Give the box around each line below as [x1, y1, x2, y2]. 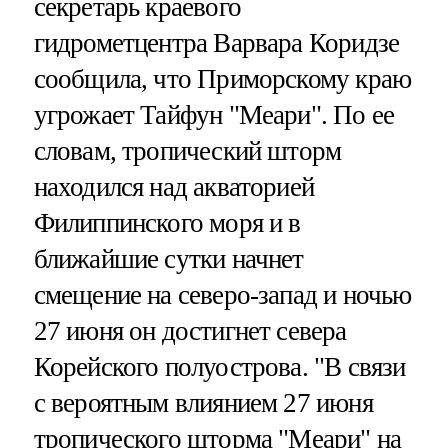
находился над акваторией [33, 171, 315, 202]
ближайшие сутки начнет [33, 243, 304, 274]
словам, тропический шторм [33, 135, 342, 166]
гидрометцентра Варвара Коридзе [33, 27, 400, 58]
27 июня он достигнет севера [33, 315, 347, 346]
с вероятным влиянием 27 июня [33, 387, 373, 418]
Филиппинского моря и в [33, 207, 301, 238]
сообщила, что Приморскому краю [33, 63, 412, 94]
